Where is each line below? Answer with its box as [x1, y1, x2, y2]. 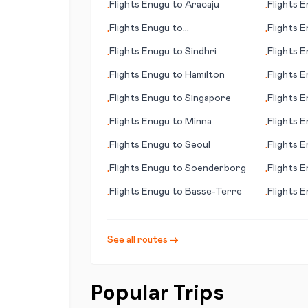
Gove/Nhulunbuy [109, 37, 185, 47]
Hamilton [185, 70, 225, 80]
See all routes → [107, 235, 179, 245]
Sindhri [185, 47, 217, 56]
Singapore [185, 93, 231, 103]
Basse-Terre [185, 187, 243, 197]
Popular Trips [91, 279, 224, 306]
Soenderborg [185, 164, 246, 173]
